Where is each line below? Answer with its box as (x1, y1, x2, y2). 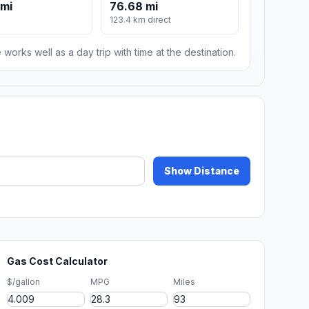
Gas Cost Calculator (7, 255, 108, 268)
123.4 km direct (110, 14, 172, 26)
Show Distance (164, 165, 239, 177)
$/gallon (7, 277, 41, 288)
